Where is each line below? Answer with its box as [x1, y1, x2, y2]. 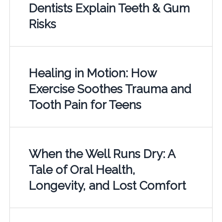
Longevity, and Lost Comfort [28, 178, 186, 193]
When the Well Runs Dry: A [28, 146, 175, 161]
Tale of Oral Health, [28, 162, 135, 177]
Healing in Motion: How [28, 65, 157, 80]
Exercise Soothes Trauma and [28, 81, 191, 96]
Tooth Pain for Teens [28, 97, 141, 112]
